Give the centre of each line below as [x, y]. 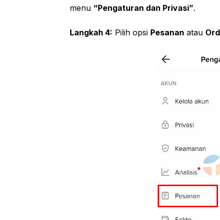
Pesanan [167, 32]
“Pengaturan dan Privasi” [143, 8]
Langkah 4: [91, 32]
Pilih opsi [131, 32]
